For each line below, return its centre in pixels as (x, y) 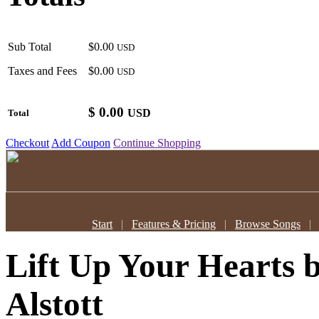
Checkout (27, 142)
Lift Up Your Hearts (155, 266)
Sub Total (30, 46)
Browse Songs (268, 224)
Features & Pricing (174, 224)
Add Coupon (81, 142)
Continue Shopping (157, 142)
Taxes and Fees (42, 70)
